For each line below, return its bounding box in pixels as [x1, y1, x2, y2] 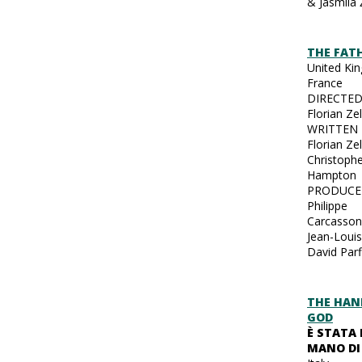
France [307, 74, 343, 90]
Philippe [307, 197, 347, 213]
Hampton [307, 166, 356, 183]
